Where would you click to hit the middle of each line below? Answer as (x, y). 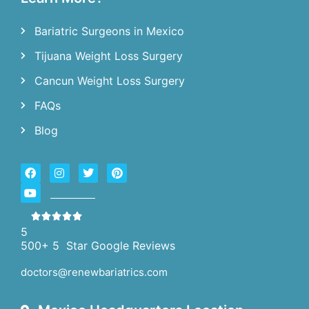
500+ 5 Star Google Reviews (98, 245)
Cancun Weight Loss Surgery (110, 80)
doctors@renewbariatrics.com (94, 272)
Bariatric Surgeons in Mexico (109, 31)
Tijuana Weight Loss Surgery (109, 56)
